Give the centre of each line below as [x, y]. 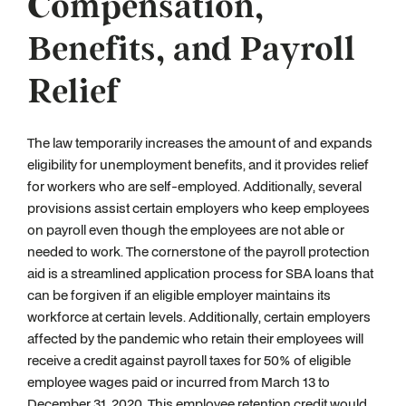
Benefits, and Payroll [191, 50]
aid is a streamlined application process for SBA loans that [200, 273]
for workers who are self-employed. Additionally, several [194, 186]
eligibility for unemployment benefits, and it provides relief [198, 164]
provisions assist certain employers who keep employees [198, 208]
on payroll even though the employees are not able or [186, 230]
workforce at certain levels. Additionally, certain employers [199, 317]
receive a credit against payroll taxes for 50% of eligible [189, 360]
